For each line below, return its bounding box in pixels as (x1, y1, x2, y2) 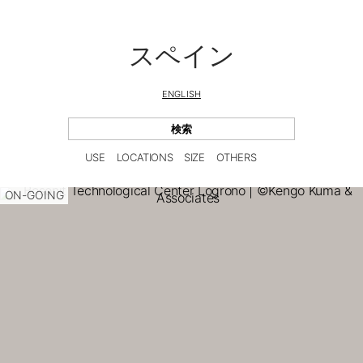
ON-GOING (4, 188, 64, 203)
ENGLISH (162, 88, 201, 100)
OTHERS (216, 150, 257, 164)
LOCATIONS (116, 150, 173, 164)
